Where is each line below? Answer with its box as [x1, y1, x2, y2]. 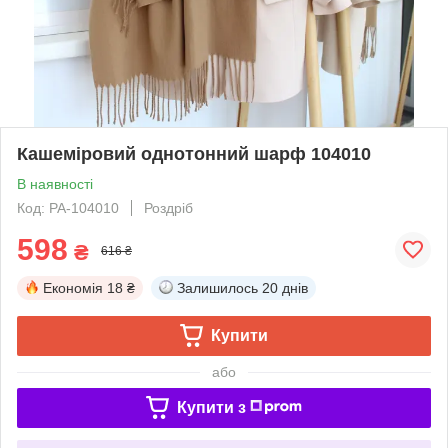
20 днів [262, 279, 308, 296]
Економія [43, 279, 103, 296]
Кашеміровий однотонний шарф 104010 [17, 143, 371, 164]
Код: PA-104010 [17, 199, 119, 216]
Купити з [176, 398, 246, 416]
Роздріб [144, 199, 193, 216]
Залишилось [177, 279, 258, 296]
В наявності [17, 175, 93, 192]
